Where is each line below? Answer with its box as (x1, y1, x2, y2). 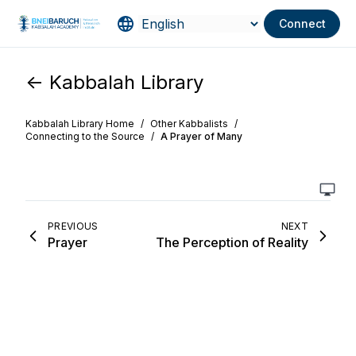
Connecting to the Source (25, 130, 145, 142)
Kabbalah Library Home (25, 118, 134, 130)
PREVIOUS (48, 220, 99, 232)
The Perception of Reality (156, 234, 308, 250)
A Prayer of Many (161, 130, 242, 142)
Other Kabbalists (150, 118, 228, 130)
